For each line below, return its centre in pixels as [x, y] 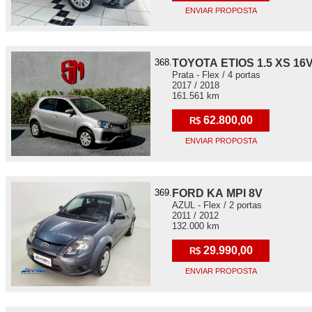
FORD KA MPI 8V [217, 193]
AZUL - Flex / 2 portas [217, 205]
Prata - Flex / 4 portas [216, 75]
